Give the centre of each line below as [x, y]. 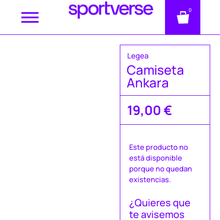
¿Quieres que [160, 202]
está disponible [156, 158]
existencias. [150, 179]
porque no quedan [161, 169]
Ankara [148, 82]
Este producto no [159, 147]
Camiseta [155, 70]
